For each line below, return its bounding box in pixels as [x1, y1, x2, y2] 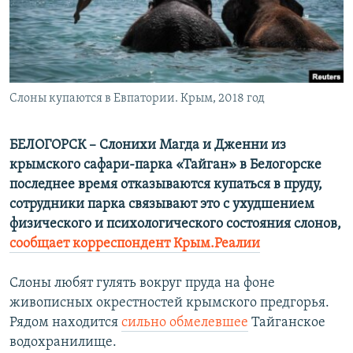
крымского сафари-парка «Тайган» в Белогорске [9, 158, 321, 173]
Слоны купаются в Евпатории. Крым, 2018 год [9, 92, 265, 106]
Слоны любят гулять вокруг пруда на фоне [9, 276, 275, 292]
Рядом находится [9, 315, 121, 331]
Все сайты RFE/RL [27, 113, 135, 128]
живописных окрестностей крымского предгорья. [9, 295, 329, 311]
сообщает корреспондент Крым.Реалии [9, 236, 260, 252]
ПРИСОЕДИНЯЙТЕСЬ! [14, 7, 113, 19]
